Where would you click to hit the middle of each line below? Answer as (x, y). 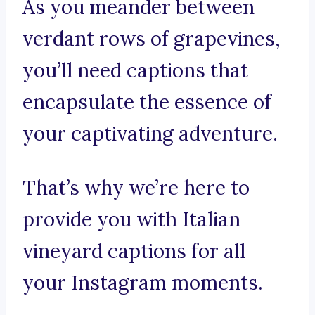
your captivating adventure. (150, 134)
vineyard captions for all (134, 251)
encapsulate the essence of (147, 102)
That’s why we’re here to (136, 188)
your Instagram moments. (143, 283)
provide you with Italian (131, 220)
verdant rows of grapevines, (152, 39)
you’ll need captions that (135, 71)
